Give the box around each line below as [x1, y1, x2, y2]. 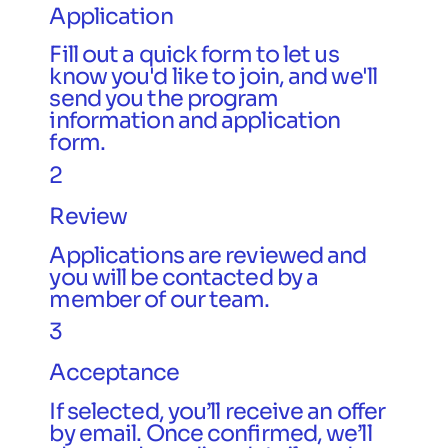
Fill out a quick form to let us [49, 40, 339, 69]
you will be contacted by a [49, 262, 319, 291]
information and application [49, 106, 341, 135]
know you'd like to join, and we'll [49, 62, 378, 91]
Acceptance [49, 358, 180, 387]
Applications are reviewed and [49, 240, 367, 269]
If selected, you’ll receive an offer [49, 396, 386, 425]
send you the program [49, 84, 279, 113]
